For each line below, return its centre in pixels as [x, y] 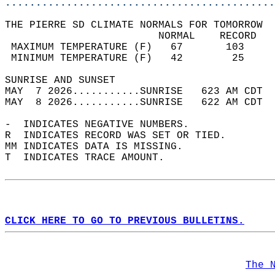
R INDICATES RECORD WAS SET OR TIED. [122, 136]
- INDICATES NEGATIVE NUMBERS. [103, 125]
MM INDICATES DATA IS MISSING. [100, 147]
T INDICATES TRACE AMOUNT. [91, 158]
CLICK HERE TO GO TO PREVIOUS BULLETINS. [125, 221]
